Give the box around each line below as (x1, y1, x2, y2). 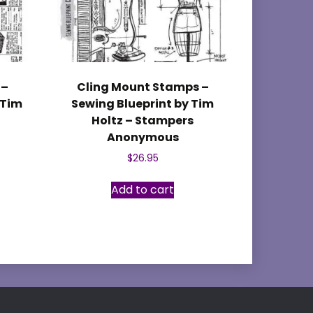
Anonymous (106, 129, 179, 146)
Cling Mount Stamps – (76, 79, 209, 96)
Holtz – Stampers (92, 112, 194, 129)
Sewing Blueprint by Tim (71, 96, 214, 112)
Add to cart (111, 182, 175, 198)
